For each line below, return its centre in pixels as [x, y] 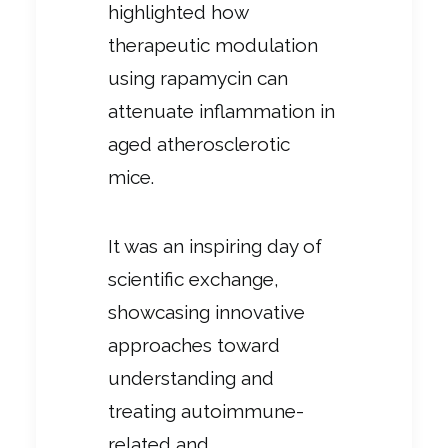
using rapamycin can [198, 78]
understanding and [191, 378]
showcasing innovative [206, 312]
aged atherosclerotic [199, 144]
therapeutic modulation [213, 45]
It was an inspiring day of [215, 246]
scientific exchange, [193, 279]
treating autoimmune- [206, 411]
